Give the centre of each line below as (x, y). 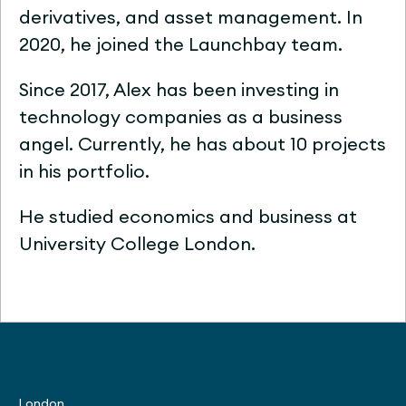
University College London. (137, 245)
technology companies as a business (181, 118)
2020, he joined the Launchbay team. (181, 45)
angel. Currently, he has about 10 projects (203, 145)
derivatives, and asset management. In (191, 18)
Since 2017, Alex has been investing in (179, 91)
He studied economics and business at (188, 217)
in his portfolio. (84, 172)
